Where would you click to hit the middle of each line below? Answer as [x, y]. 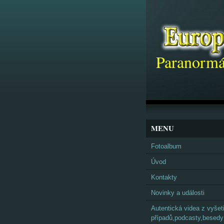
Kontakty [164, 177]
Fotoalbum [166, 146]
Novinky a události [178, 193]
